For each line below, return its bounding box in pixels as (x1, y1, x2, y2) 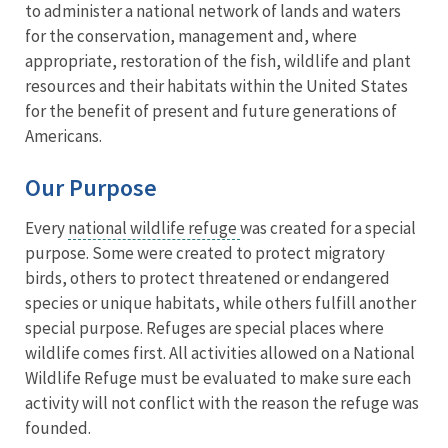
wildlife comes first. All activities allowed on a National (25, 342, 415, 365)
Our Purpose (25, 172, 157, 204)
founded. (25, 417, 94, 440)
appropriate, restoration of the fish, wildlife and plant (25, 50, 411, 73)
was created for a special (240, 217, 416, 240)
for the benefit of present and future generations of (25, 100, 397, 123)
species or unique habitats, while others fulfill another (25, 292, 416, 315)
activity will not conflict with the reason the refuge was (25, 392, 419, 415)
